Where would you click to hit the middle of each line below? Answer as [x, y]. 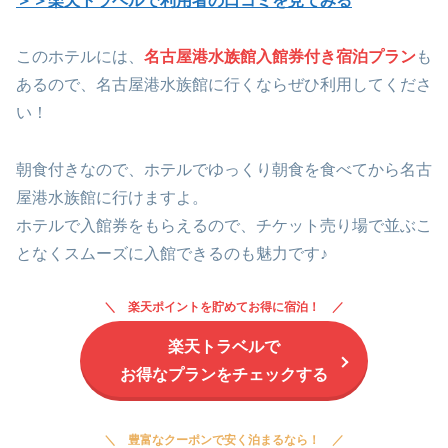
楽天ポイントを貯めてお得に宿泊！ [224, 307]
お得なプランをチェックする [224, 375]
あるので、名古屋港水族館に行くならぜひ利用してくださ [224, 85]
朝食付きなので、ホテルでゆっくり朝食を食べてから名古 [224, 170]
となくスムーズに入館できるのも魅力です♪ [172, 254]
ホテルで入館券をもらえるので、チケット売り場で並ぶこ [224, 226]
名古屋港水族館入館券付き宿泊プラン [280, 57]
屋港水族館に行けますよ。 [112, 198]
